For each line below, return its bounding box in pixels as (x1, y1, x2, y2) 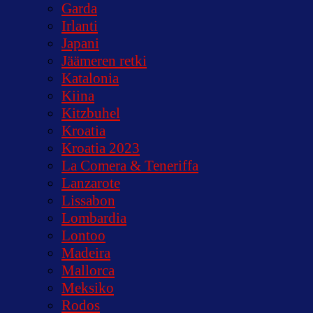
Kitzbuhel (61, 104, 120, 122)
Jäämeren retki (61, 52, 147, 69)
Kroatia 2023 (61, 139, 140, 156)
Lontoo (61, 226, 105, 244)
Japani (61, 34, 99, 52)
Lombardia (61, 209, 126, 226)
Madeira (61, 244, 110, 261)
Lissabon (61, 191, 115, 209)
